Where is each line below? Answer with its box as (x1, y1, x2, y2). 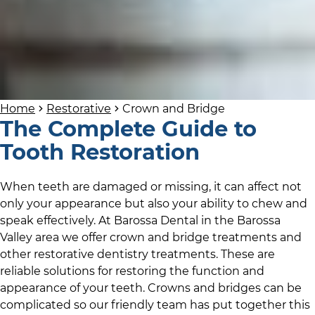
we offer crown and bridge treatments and (59, 230, 302, 244)
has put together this (187, 297, 310, 311)
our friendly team (89, 297, 187, 311)
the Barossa (214, 213, 281, 227)
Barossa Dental (114, 213, 198, 227)
